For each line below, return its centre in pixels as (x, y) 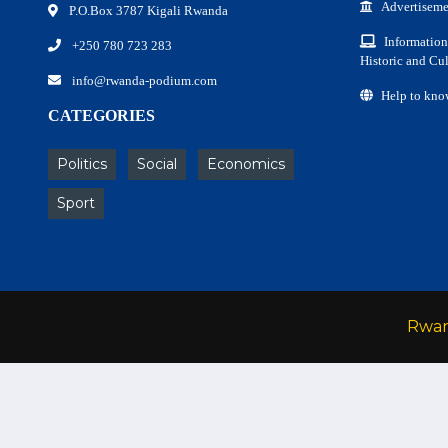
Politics (82, 164)
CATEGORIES (101, 115)
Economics (246, 164)
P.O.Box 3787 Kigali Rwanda (147, 10)
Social (157, 164)
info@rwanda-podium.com (143, 80)
